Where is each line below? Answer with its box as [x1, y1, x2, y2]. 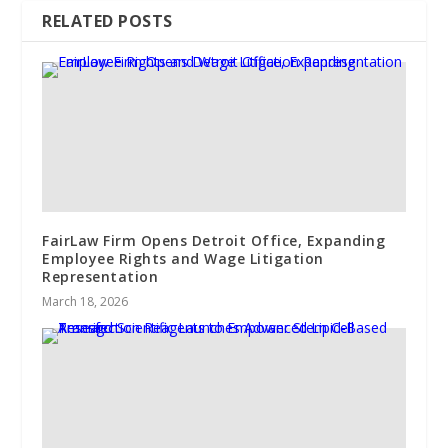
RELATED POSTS [42, 9, 173, 32]
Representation [42, 266, 159, 286]
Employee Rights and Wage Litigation [42, 248, 324, 268]
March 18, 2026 [42, 292, 129, 310]
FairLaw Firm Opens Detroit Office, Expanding [42, 230, 386, 250]
